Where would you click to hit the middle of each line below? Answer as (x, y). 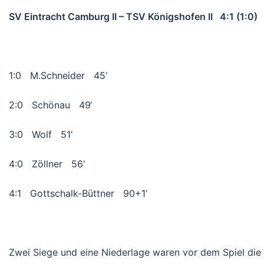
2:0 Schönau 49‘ (50, 105)
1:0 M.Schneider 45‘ (58, 76)
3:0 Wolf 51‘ (41, 135)
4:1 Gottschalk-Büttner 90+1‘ (78, 194)
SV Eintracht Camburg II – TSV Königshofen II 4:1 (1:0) (133, 17)
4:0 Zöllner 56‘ (47, 164)
